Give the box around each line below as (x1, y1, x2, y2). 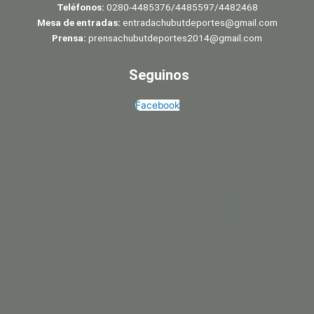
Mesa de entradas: (36, 17, 121, 29)
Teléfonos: (56, 1, 107, 13)
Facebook (135, 100, 179, 111)
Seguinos (129, 67, 189, 84)
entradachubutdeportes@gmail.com (120, 17, 278, 29)
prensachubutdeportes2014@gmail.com (86, 32, 262, 44)
